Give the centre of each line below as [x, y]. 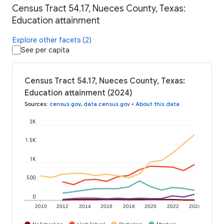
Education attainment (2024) [78, 93]
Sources [35, 104]
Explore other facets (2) [52, 40]
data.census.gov [107, 104]
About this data [157, 104]
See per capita [45, 50]
